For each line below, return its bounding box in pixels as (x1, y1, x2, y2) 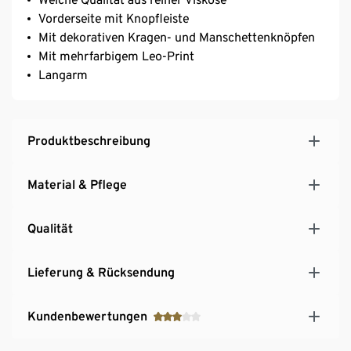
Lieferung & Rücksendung (27, 264, 175, 280)
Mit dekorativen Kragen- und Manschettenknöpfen (38, 29, 315, 45)
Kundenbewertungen (27, 308, 147, 324)
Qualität (27, 220, 73, 236)
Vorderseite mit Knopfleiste (38, 10, 189, 26)
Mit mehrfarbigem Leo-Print (38, 48, 194, 63)
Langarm (38, 67, 88, 82)
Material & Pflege (27, 176, 127, 192)
